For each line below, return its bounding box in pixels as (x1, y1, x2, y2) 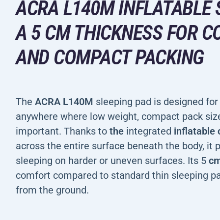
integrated (124, 125, 174, 137)
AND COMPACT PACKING (16, 45, 204, 69)
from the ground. (16, 184, 89, 196)
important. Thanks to (16, 125, 110, 137)
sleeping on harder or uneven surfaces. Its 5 (16, 155, 206, 166)
